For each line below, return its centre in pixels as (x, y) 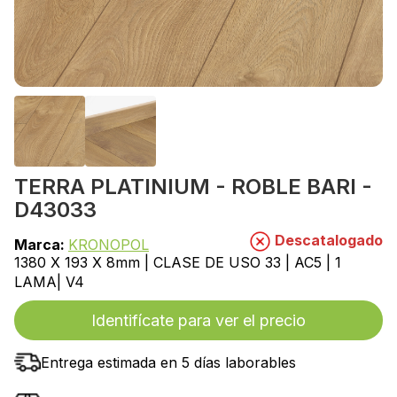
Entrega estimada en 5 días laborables (168, 362)
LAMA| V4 (49, 281)
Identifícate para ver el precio (198, 320)
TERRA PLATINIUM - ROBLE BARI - (193, 186)
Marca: (41, 244)
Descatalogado (327, 240)
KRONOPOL (109, 244)
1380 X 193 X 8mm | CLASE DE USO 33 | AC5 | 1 (178, 262)
